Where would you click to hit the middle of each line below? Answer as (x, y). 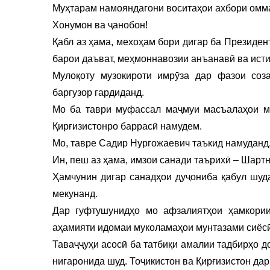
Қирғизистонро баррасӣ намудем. (127, 126)
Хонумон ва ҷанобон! (100, 25)
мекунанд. (75, 193)
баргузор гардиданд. (98, 92)
